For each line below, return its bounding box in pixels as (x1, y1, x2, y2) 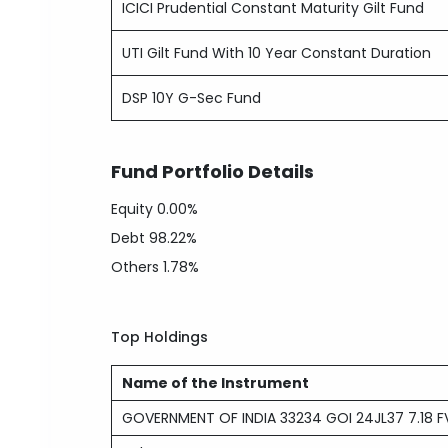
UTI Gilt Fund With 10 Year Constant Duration (122, 43, 432, 63)
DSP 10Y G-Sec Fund (122, 88, 262, 108)
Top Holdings (111, 327, 209, 347)
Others (111, 257, 164, 277)
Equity (111, 199, 158, 219)
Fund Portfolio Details (111, 159, 315, 184)
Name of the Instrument (122, 373, 310, 393)
